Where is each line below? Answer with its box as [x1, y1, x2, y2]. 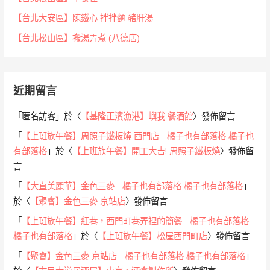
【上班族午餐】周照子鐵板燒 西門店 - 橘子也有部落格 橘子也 [22, 130, 254, 142]
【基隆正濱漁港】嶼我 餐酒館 [81, 110, 193, 122]
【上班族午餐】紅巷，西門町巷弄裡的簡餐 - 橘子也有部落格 [22, 215, 250, 227]
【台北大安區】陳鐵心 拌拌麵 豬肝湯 [13, 11, 154, 24]
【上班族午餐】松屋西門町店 [98, 230, 208, 242]
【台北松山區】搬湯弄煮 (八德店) [13, 31, 140, 43]
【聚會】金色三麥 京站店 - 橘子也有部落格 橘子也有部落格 [22, 250, 246, 262]
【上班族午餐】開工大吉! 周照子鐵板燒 [72, 145, 221, 157]
